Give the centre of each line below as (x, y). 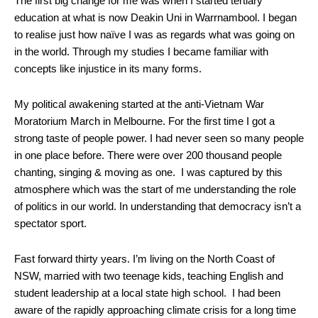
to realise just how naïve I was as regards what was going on (154, 34)
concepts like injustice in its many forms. (108, 68)
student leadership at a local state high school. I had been (147, 293)
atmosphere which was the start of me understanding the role (155, 189)
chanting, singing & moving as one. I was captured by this (148, 172)
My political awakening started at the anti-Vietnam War (139, 104)
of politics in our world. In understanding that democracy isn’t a (158, 206)
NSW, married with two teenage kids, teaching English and (150, 276)
